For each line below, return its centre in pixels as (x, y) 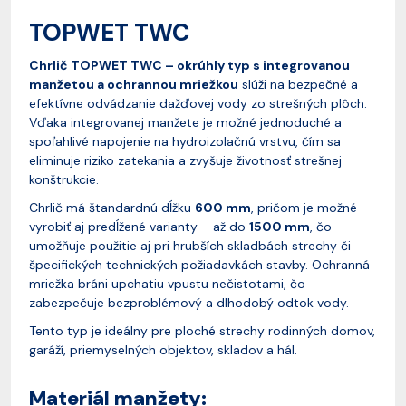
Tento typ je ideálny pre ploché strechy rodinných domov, (202, 331)
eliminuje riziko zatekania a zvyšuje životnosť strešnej (185, 160)
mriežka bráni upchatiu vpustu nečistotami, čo (167, 284)
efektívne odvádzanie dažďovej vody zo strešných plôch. (198, 103)
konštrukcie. (64, 179)
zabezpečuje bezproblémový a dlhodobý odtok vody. (189, 303)
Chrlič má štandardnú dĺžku (112, 208)
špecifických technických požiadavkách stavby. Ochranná (199, 265)
